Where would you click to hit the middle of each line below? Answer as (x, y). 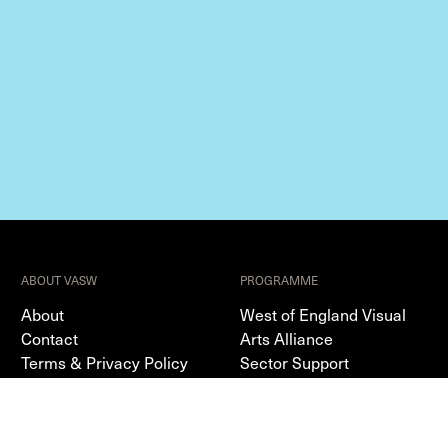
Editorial (269, 386)
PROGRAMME (278, 280)
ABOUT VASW (59, 280)
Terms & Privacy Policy (105, 362)
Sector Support (294, 362)
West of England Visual (322, 314)
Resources (278, 410)
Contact (50, 338)
